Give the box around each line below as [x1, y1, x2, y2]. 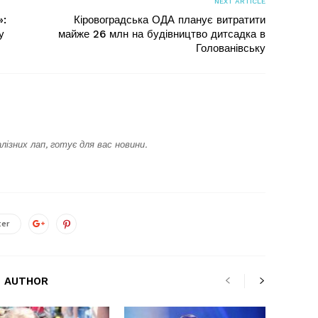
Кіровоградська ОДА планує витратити [74, 13, 265, 26]
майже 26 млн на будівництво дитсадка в [58, 28, 265, 40]
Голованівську [196, 42, 265, 55]
